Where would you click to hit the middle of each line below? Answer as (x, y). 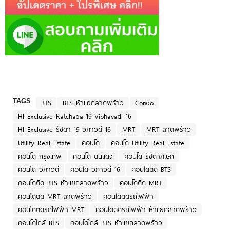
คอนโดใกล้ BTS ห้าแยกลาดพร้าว (116, 223)
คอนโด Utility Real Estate (148, 143)
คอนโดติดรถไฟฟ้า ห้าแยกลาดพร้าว (146, 210)
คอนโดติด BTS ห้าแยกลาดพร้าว (63, 183)
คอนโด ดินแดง (93, 156)
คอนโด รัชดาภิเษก (149, 156)
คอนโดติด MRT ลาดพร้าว (55, 196)
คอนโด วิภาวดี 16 (95, 170)
